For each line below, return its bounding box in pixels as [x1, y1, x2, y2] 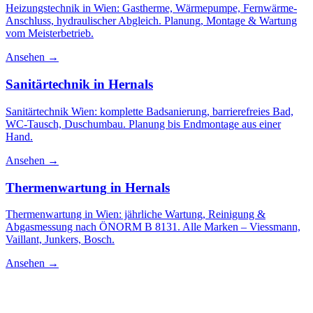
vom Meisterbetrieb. [6, 27, 94, 40]
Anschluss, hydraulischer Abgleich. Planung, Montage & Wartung [6, 15, 297, 27]
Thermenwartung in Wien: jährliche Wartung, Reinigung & [6, 208, 265, 221]
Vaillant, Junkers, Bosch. [6, 233, 115, 246]
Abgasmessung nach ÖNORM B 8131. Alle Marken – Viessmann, [6, 221, 300, 233]
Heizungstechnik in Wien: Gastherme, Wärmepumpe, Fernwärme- [6, 2, 297, 15]
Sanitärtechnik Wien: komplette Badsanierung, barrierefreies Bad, [6, 105, 293, 117]
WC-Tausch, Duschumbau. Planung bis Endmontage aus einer [6, 117, 281, 130]
